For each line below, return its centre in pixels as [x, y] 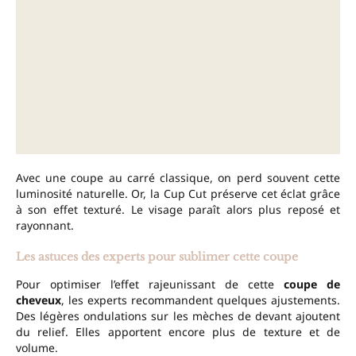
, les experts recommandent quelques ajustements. [201, 300]
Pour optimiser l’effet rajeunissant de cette [150, 284]
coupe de [312, 284]
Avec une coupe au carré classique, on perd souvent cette [178, 178]
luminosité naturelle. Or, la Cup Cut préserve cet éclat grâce [178, 194]
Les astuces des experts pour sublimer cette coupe [157, 257]
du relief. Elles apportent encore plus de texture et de [178, 332]
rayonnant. [45, 226]
